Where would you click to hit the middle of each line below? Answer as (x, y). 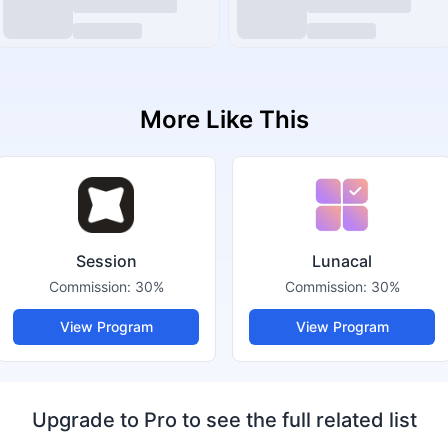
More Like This (224, 119)
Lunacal (342, 261)
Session (106, 261)
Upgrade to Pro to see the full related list (224, 420)
